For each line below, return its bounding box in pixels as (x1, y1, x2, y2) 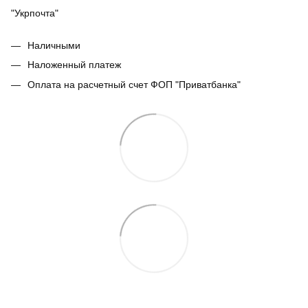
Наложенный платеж (27, 59, 121, 71)
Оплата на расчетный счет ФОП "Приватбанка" (27, 78, 241, 90)
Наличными (27, 40, 80, 52)
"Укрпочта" (11, 8, 58, 19)
